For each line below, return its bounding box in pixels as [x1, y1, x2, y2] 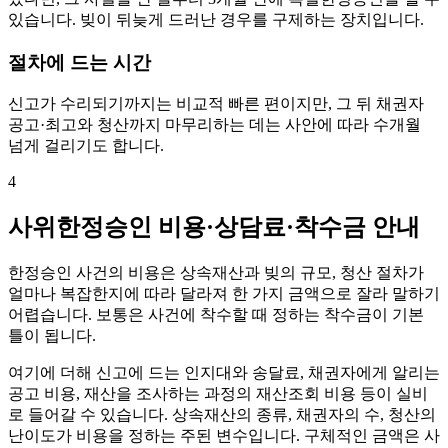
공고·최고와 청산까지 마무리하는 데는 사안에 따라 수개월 [8, 116, 421, 134]
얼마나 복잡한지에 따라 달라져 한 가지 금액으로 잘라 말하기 [8, 285, 440, 303]
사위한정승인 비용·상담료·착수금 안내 [8, 214, 420, 241]
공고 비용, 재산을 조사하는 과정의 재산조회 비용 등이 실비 [8, 385, 428, 403]
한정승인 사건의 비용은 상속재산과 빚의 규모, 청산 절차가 [8, 264, 424, 282]
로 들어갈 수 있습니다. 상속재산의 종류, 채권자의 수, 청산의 [8, 406, 436, 424]
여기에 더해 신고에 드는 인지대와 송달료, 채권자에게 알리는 [8, 364, 440, 382]
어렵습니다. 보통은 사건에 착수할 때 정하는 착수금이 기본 [8, 306, 424, 324]
